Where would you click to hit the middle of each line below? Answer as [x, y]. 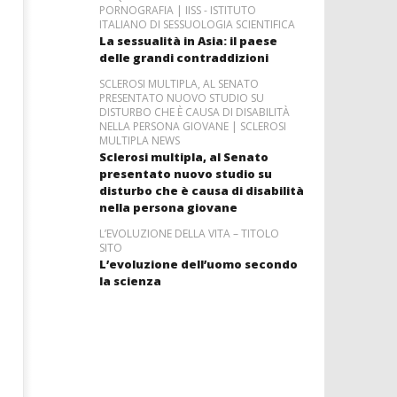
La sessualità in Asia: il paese [188, 41]
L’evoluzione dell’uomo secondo [198, 265]
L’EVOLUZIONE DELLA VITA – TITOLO [189, 234]
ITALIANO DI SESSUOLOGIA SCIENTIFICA [197, 25]
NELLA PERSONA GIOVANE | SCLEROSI [192, 127]
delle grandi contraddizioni [183, 58]
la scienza [130, 281]
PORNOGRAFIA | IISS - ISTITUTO [177, 11]
